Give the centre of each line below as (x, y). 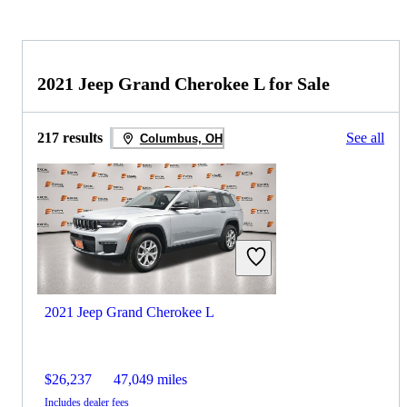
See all (365, 138)
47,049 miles (150, 380)
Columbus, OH (181, 138)
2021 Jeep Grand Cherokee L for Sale (184, 84)
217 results (70, 138)
